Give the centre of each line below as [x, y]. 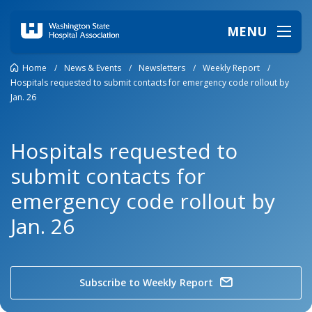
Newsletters [162, 68]
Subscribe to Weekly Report [146, 282]
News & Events [93, 68]
